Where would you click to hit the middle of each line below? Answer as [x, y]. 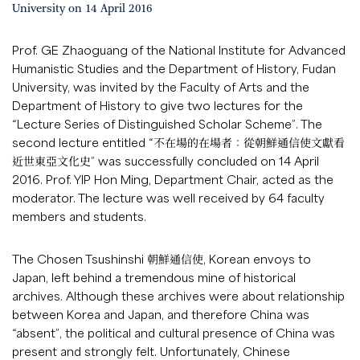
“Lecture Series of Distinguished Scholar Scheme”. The [167, 124]
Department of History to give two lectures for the [157, 106]
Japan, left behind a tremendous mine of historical [154, 278]
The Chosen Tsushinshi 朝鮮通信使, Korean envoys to [162, 259]
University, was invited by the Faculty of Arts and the [161, 87]
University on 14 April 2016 [82, 9]
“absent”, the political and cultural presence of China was [174, 333]
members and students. [79, 217]
